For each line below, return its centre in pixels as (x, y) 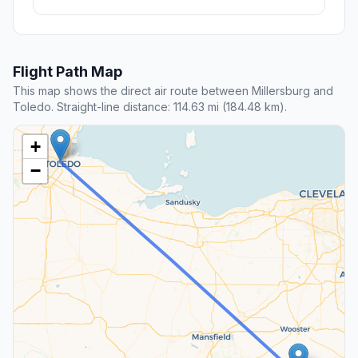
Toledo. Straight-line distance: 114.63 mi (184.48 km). (150, 107)
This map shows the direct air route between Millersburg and (173, 91)
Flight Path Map (68, 72)
